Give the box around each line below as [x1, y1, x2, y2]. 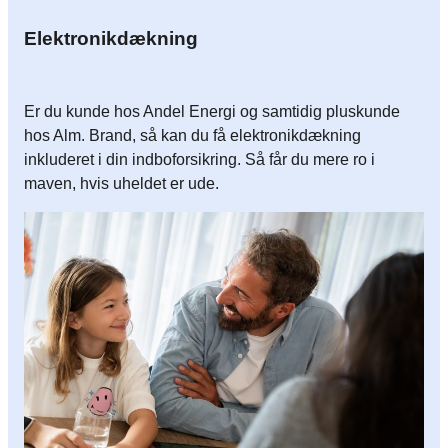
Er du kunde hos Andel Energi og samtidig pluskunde [24, 102, 400, 120]
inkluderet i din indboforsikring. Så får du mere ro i [24, 150, 375, 168]
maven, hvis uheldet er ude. [24, 174, 219, 192]
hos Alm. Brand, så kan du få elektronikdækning [24, 126, 361, 144]
